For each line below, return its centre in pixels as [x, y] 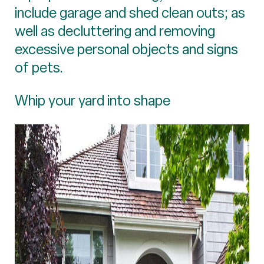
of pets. [39, 67]
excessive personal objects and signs [126, 49]
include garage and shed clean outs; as [130, 12]
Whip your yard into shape [93, 100]
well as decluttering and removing [115, 31]
